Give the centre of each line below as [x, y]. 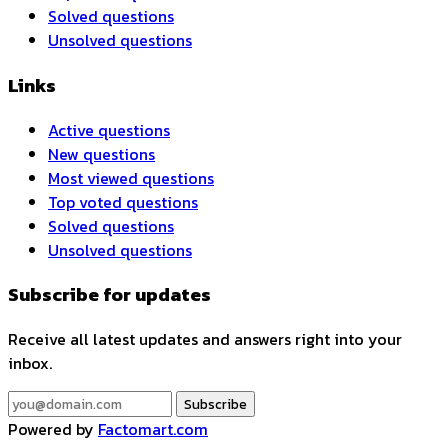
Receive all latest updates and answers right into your [205, 339]
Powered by [53, 429]
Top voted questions [123, 201]
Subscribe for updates [109, 294]
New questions [101, 153]
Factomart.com [153, 429]
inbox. [30, 363]
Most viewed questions [131, 177]
